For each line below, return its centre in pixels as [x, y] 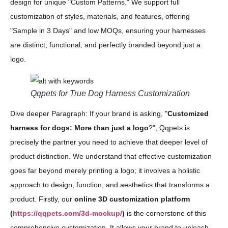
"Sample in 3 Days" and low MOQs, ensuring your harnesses [108, 31]
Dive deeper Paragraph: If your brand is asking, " [89, 113]
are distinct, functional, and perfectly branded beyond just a [105, 45]
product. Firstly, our [42, 199]
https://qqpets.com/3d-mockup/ [67, 213]
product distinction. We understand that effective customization [111, 156]
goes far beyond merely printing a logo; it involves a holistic [105, 170]
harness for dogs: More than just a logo [79, 127]
